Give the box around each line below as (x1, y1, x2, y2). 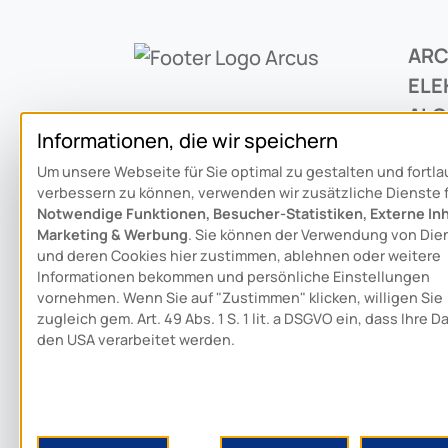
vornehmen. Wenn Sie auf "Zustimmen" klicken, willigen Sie (37, 288, 443, 307)
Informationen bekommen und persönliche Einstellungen (37, 267, 430, 286)
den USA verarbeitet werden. (37, 330, 235, 349)
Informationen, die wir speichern (37, 127, 338, 154)
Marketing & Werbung (37, 225, 188, 244)
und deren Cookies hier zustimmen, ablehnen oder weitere (37, 246, 441, 265)
